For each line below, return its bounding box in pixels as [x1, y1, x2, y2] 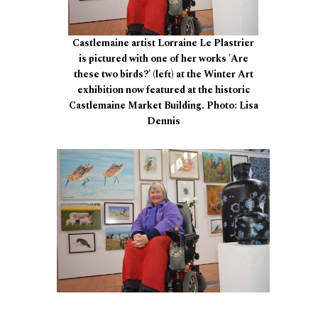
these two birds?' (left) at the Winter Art [73, 67, 253, 82]
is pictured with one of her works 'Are [78, 51, 248, 67]
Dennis [146, 114, 180, 129]
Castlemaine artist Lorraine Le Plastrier [72, 35, 254, 51]
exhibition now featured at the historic [77, 82, 250, 98]
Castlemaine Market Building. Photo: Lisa [68, 98, 258, 114]
